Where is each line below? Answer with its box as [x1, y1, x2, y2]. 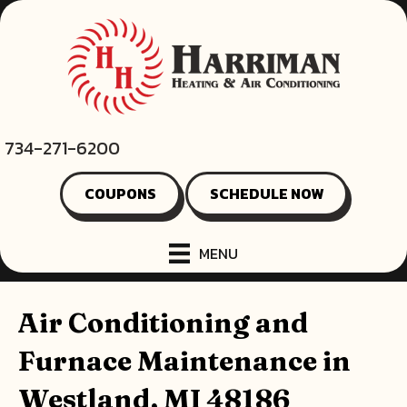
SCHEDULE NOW [209, 182, 323, 204]
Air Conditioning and [18, 306, 308, 341]
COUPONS [84, 182, 156, 204]
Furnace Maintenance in [18, 344, 351, 379]
